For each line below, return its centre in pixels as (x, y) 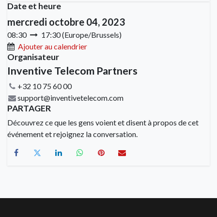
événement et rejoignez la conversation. (72, 134)
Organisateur (33, 57)
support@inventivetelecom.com (70, 98)
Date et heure (34, 6)
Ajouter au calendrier (53, 46)
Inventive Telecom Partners (72, 71)
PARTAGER (29, 108)
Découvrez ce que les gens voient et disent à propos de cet (103, 122)
